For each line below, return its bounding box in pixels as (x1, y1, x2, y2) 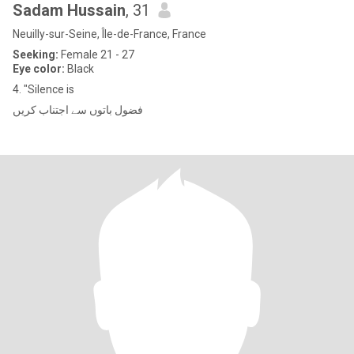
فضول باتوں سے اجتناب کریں (13, 104, 143, 116)
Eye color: (13, 62, 65, 75)
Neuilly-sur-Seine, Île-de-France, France (13, 28, 206, 40)
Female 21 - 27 (58, 48, 134, 61)
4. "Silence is (13, 83, 74, 96)
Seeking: (13, 48, 58, 61)
